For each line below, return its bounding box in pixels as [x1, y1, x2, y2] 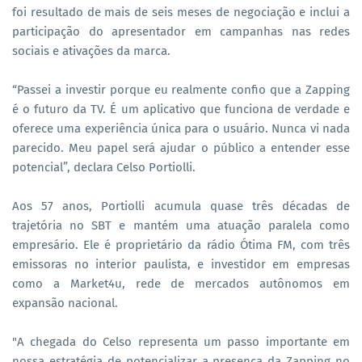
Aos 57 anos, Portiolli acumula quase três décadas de [12, 198, 350, 213]
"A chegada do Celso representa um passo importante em [12, 334, 350, 349]
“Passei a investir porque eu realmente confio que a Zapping [12, 82, 350, 97]
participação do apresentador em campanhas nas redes [12, 23, 350, 39]
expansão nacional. [12, 295, 118, 310]
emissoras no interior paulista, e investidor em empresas [12, 256, 350, 271]
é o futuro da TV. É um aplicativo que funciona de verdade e [12, 101, 350, 116]
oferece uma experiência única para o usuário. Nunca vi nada [12, 120, 350, 136]
